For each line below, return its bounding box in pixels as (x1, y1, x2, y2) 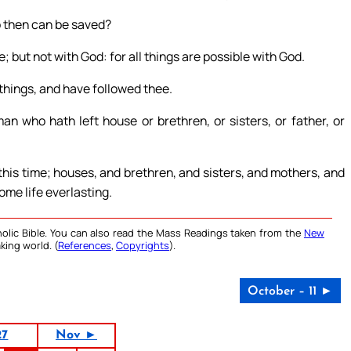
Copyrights (116, 237, 169, 252)
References (58, 237, 111, 252)
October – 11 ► (247, 284, 333, 298)
